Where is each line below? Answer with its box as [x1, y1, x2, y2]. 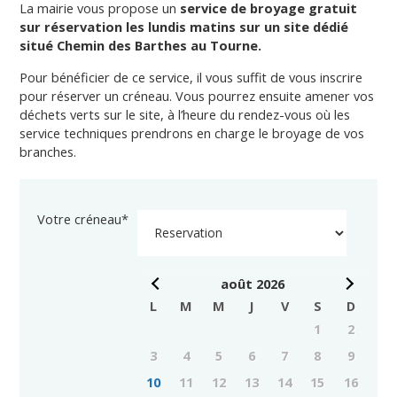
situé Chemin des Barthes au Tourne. [19, 36, 262, 55]
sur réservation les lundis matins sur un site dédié [19, 18, 349, 36]
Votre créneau [37, 209, 122, 228]
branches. [19, 142, 77, 160]
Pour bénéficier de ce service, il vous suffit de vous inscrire [19, 67, 363, 86]
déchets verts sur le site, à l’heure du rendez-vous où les [19, 105, 351, 123]
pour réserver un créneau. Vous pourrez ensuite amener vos [19, 86, 375, 105]
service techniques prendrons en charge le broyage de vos [19, 123, 365, 142]
